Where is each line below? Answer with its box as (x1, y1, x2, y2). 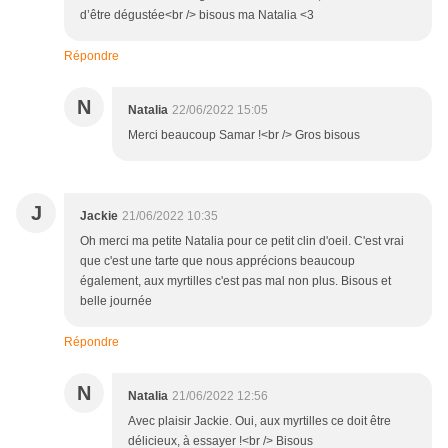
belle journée (80, 294, 152, 309)
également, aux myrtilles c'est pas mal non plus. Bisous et (80, 274, 391, 289)
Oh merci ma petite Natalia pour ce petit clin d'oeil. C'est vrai (80, 234, 404, 249)
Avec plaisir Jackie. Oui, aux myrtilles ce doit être (128, 414, 391, 429)
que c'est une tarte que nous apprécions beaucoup (80, 254, 355, 269)
